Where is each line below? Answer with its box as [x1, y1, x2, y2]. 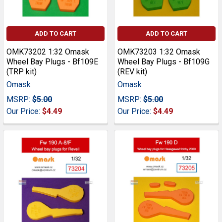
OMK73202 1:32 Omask [6, 47, 89, 57]
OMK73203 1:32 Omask [117, 47, 200, 57]
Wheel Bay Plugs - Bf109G [117, 57, 210, 67]
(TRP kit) [6, 67, 37, 77]
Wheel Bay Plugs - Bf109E [6, 57, 98, 67]
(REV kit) [117, 67, 147, 77]
